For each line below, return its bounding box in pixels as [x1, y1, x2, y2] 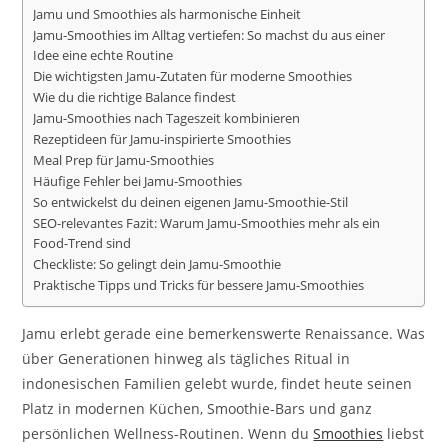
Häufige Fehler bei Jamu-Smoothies [33, 172, 243, 190]
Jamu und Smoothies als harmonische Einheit [33, 5, 302, 23]
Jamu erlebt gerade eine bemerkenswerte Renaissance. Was [22, 323, 426, 343]
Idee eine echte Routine [33, 46, 174, 64]
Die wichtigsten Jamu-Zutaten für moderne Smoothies [33, 67, 353, 85]
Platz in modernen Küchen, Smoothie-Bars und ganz [22, 398, 373, 418]
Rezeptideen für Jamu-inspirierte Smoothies [33, 130, 292, 148]
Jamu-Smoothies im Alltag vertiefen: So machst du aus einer [33, 26, 386, 44]
